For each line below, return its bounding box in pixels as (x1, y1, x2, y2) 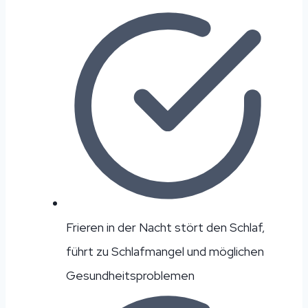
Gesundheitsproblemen (66, 267, 195, 283)
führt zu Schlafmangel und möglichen (66, 243, 264, 259)
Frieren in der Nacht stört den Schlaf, (66, 219, 265, 235)
